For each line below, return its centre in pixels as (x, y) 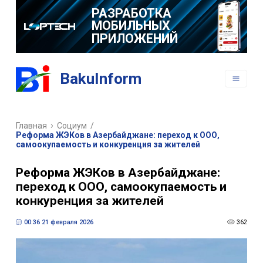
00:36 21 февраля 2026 (58, 222)
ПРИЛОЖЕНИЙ (134, 38)
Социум (72, 126)
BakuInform (101, 79)
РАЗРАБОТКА (131, 13)
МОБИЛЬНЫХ (131, 26)
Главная (31, 126)
